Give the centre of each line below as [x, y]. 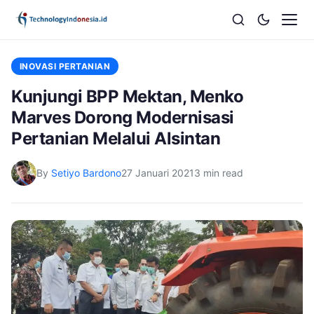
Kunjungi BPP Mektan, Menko [128, 96]
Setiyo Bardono [86, 173]
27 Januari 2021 [158, 173]
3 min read [219, 173]
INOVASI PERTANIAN [65, 66]
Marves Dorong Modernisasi [123, 117]
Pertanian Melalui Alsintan [116, 138]
